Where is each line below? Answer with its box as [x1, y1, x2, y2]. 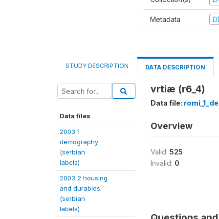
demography [60, 138, 98, 146]
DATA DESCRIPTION [145, 64, 205, 71]
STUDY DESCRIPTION [66, 62, 129, 69]
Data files [60, 112, 90, 120]
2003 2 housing [60, 174, 108, 182]
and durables [60, 184, 100, 192]
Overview [151, 121, 193, 131]
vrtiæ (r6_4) [151, 83, 205, 95]
